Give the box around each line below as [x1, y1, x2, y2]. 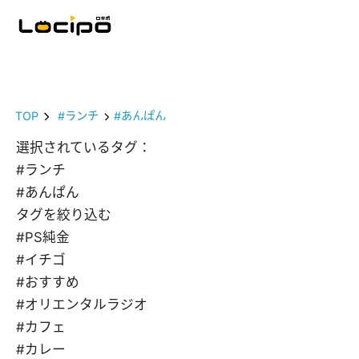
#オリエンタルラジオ [16, 296, 147, 313]
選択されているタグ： [16, 139, 151, 156]
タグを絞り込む [16, 207, 111, 224]
